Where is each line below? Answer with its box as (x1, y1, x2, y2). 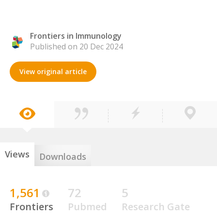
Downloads (39, 151, 86, 162)
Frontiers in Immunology (30, 31, 122, 41)
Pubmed (68, 200, 107, 213)
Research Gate (122, 200, 190, 213)
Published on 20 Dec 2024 (30, 41, 123, 52)
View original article (19, 67, 87, 76)
